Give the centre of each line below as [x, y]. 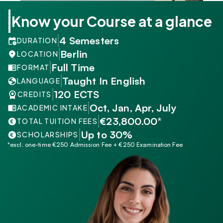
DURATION [37, 40]
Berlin [74, 54]
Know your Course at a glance [112, 21]
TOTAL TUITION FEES [57, 121]
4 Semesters [89, 40]
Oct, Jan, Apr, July [133, 108]
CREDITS [35, 94]
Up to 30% [107, 134]
